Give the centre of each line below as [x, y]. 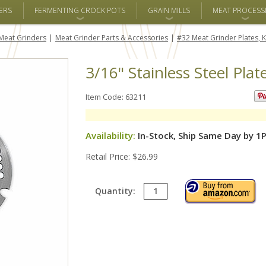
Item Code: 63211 [116, 97]
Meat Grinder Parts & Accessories [112, 38]
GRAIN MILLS [169, 10]
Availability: [110, 136]
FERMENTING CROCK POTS [80, 10]
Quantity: [116, 191]
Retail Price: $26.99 [122, 157]
